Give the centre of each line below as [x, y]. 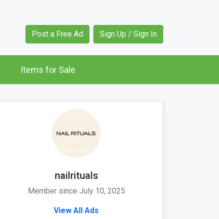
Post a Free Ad [57, 34]
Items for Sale [48, 70]
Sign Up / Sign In [128, 34]
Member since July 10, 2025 [76, 191]
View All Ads [76, 211]
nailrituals [76, 176]
